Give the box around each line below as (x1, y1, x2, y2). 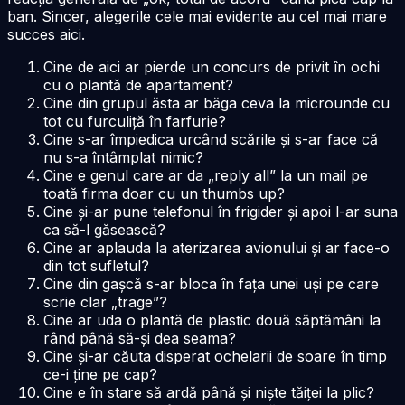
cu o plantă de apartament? (43, 75, 233, 94)
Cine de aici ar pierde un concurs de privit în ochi (43, 57, 380, 76)
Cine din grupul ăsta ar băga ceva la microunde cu (43, 93, 390, 112)
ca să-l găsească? (43, 220, 165, 239)
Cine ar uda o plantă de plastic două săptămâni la (43, 310, 381, 329)
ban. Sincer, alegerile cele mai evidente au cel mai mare (7, 6, 387, 25)
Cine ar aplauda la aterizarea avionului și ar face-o (43, 238, 390, 257)
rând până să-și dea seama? (43, 328, 236, 347)
